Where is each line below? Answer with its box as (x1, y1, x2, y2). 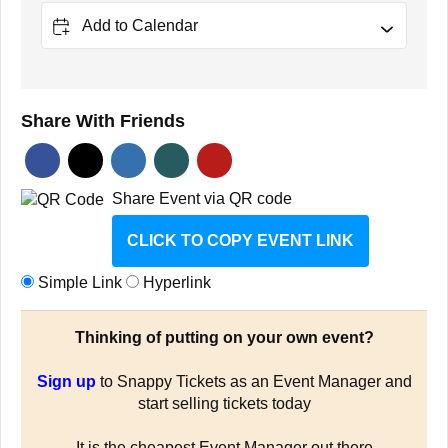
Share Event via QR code (112, 189, 292, 207)
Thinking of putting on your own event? (74, 328, 374, 346)
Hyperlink (139, 273, 211, 291)
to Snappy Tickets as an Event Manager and (95, 372, 412, 390)
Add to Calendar (82, 16, 198, 34)
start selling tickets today (137, 394, 311, 412)
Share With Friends (21, 110, 185, 131)
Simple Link (34, 273, 126, 291)
